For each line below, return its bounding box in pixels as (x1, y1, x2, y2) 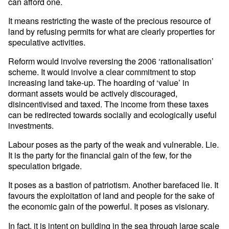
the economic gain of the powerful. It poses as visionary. (8, 200, 210, 213)
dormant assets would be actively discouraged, (8, 87, 178, 100)
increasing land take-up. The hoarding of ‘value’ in (8, 76, 190, 89)
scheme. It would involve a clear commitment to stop (8, 65, 196, 78)
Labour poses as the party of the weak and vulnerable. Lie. (8, 138, 219, 151)
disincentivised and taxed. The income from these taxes (8, 98, 209, 110)
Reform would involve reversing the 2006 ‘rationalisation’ (8, 55, 214, 67)
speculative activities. (8, 36, 86, 49)
